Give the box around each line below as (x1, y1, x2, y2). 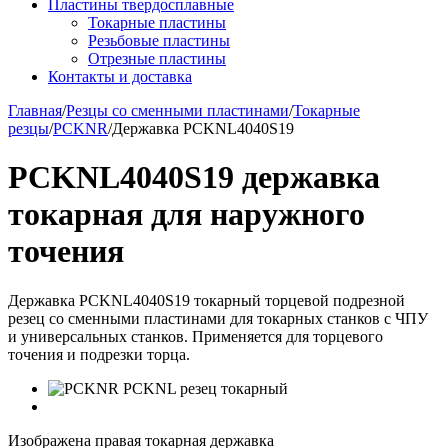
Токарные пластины (88, 14, 226, 31)
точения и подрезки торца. (8, 345, 190, 363)
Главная (8, 102, 62, 119)
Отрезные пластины (88, 50, 226, 67)
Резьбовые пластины (88, 32, 230, 49)
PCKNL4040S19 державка (8, 159, 380, 196)
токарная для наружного (8, 196, 365, 233)
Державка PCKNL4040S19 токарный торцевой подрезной (8, 291, 405, 309)
